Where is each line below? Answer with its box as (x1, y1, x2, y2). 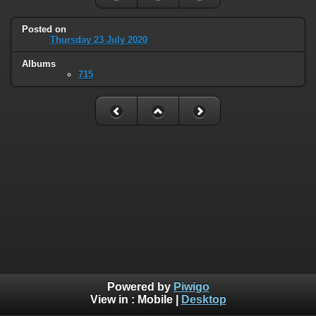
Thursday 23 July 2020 (50, 35, 147, 46)
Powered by (107, 281, 174, 293)
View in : (90, 293, 138, 306)
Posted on (22, 24, 66, 35)
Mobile (137, 293, 173, 306)
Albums (22, 59, 56, 70)
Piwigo (173, 281, 209, 293)
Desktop (181, 293, 226, 306)
